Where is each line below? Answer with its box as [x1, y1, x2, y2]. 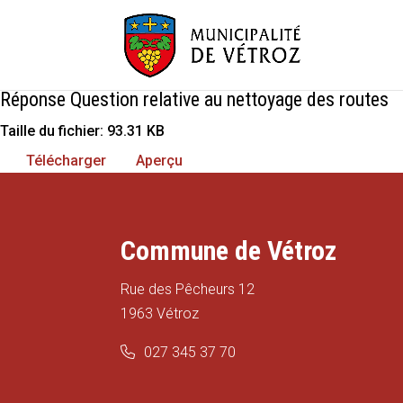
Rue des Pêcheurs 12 [121, 280, 255, 298]
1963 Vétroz [121, 304, 200, 322]
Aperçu [136, 152, 183, 169]
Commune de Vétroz [121, 234, 337, 266]
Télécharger [26, 152, 106, 169]
